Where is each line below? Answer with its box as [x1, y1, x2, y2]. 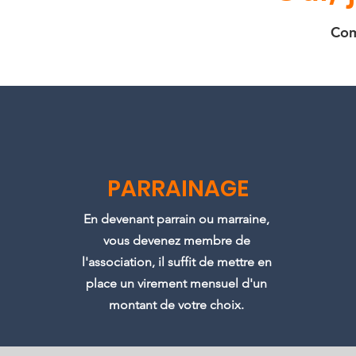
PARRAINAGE [106, 173, 249, 204]
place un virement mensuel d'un [86, 276, 268, 291]
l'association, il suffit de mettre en [81, 254, 272, 269]
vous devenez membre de [103, 233, 250, 248]
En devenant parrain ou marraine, [83, 211, 270, 226]
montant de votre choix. [109, 297, 245, 312]
